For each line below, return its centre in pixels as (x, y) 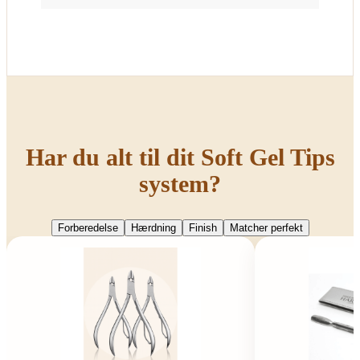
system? (180, 183)
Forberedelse (88, 227)
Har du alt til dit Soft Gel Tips (180, 157)
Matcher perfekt (266, 227)
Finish (202, 227)
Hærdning (153, 227)
